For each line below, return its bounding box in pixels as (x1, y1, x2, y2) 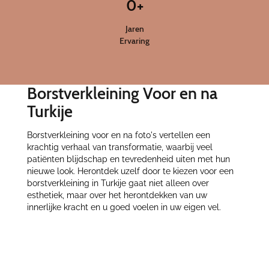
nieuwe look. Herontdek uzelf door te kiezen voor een (26, 166, 234, 177)
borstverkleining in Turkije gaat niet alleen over (26, 178, 209, 189)
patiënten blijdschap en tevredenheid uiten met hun (26, 154, 230, 165)
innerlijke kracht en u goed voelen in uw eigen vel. (26, 202, 221, 213)
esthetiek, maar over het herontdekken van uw (26, 190, 207, 201)
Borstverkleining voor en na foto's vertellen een (26, 130, 210, 141)
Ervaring (119, 35, 150, 46)
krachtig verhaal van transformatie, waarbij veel (26, 142, 213, 153)
